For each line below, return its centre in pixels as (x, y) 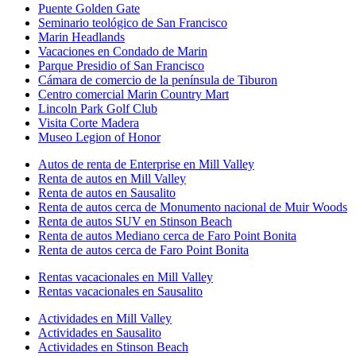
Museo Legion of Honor (99, 137)
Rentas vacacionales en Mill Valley (126, 277)
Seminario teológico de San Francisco (133, 22)
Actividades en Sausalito (100, 332)
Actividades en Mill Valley (105, 318)
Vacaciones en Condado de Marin (123, 51)
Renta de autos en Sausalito (107, 192)
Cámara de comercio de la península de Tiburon (158, 79)
